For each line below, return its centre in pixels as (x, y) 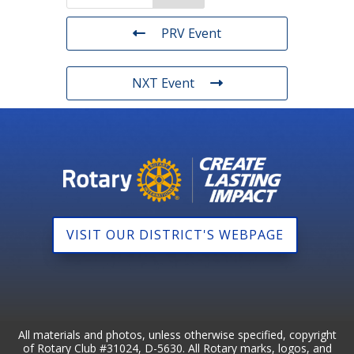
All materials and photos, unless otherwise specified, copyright (177, 335)
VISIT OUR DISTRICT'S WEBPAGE (175, 235)
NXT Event (163, 83)
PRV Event (191, 33)
